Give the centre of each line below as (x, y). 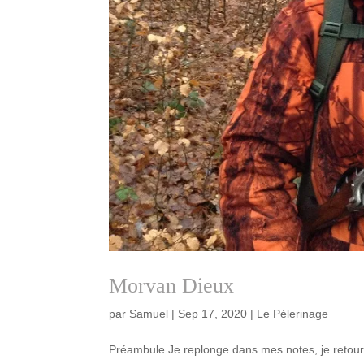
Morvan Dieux (172, 286)
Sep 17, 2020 (213, 314)
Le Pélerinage (293, 314)
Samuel (149, 314)
